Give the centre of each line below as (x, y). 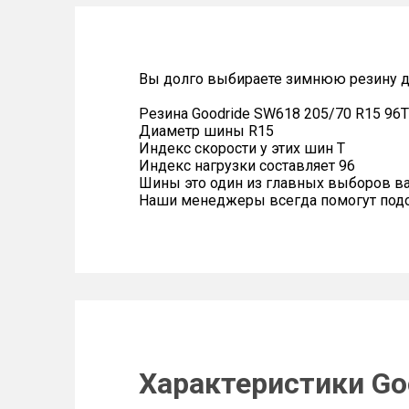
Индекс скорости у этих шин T (242, 148)
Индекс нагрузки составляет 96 (247, 166)
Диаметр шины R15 (206, 131)
